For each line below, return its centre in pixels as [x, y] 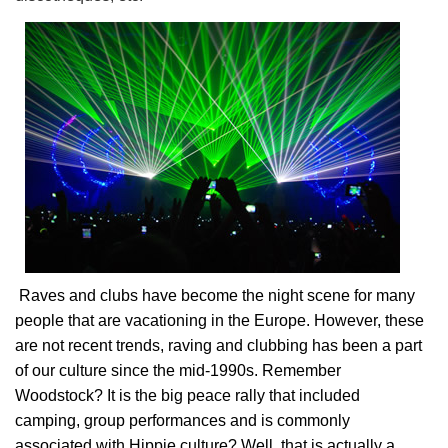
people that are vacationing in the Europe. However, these [219, 320]
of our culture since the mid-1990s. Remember [178, 370]
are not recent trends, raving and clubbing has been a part [218, 345]
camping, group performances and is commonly [182, 420]
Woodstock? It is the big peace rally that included [187, 395]
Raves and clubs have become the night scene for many [215, 295]
